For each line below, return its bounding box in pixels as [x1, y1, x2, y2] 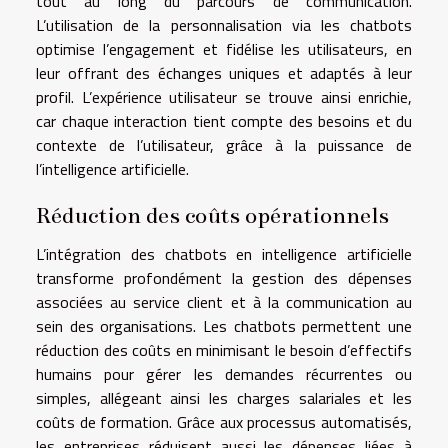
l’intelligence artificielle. [36, 157, 189, 181]
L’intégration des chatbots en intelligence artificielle [36, 241, 412, 266]
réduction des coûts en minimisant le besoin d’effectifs [36, 337, 412, 362]
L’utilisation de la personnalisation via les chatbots [36, 13, 412, 37]
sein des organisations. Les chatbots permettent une [36, 313, 412, 338]
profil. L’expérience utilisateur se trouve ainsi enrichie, [36, 85, 412, 109]
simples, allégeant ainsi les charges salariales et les [36, 385, 412, 410]
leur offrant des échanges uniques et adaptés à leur [36, 61, 412, 85]
